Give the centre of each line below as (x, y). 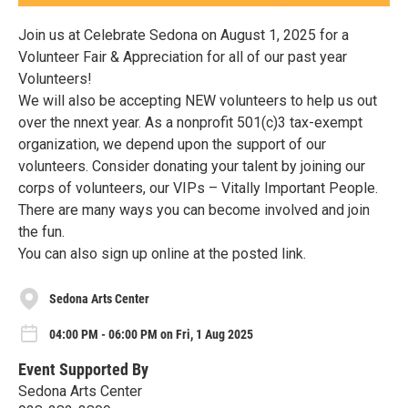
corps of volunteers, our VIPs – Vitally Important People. (198, 189)
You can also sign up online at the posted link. (162, 254)
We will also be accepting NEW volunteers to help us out (198, 101)
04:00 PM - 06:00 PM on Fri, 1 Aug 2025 (151, 335)
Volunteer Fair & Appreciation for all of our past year (183, 57)
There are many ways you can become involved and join (194, 210)
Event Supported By (83, 369)
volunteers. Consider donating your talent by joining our (192, 167)
